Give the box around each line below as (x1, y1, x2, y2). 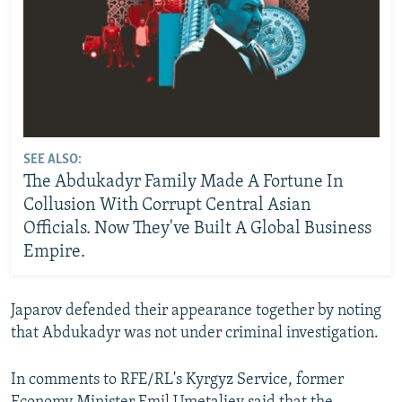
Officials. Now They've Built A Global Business (22, 219, 371, 238)
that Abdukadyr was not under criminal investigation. (11, 325, 379, 343)
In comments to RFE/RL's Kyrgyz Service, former (11, 371, 344, 389)
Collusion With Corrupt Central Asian (22, 196, 311, 214)
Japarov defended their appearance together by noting (11, 302, 381, 320)
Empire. (22, 242, 85, 261)
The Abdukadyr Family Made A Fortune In (22, 172, 344, 191)
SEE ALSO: (22, 152, 82, 167)
